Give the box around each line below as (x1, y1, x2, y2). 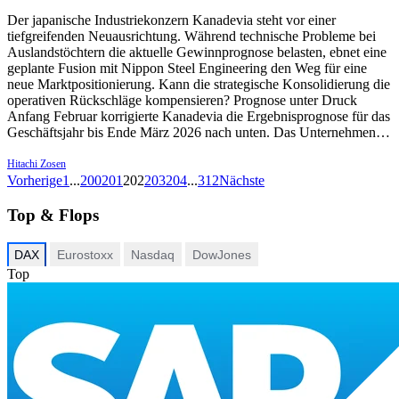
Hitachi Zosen (7, 158, 66, 171)
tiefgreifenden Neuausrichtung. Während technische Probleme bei (7, 28, 376, 45)
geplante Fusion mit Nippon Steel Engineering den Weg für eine (7, 61, 367, 77)
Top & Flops (7, 205, 99, 224)
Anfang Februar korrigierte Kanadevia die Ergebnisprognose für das (7, 109, 390, 125)
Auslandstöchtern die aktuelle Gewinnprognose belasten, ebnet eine (7, 45, 387, 61)
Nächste (219, 173, 265, 189)
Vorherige (7, 173, 62, 189)
